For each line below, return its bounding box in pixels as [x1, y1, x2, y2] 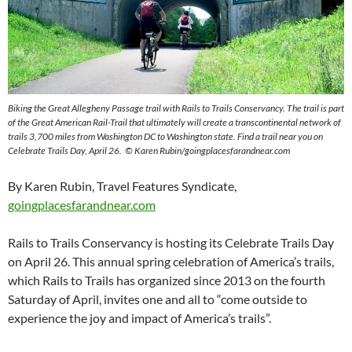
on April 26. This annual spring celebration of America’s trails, [8, 254, 334, 269]
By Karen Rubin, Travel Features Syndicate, [8, 178, 236, 193]
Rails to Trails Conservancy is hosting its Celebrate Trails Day [8, 235, 334, 250]
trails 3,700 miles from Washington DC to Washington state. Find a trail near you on [8, 130, 323, 142]
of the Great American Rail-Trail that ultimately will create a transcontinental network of [8, 116, 341, 128]
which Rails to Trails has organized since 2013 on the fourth [8, 273, 325, 288]
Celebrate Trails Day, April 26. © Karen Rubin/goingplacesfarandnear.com [8, 145, 290, 156]
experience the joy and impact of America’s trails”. [8, 310, 271, 325]
